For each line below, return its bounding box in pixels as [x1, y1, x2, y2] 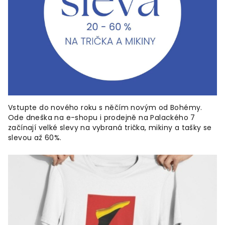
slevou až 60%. [8, 133, 62, 143]
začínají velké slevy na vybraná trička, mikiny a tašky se [8, 123, 212, 133]
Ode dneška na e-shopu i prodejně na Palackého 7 [8, 113, 195, 123]
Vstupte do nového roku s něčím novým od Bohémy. [8, 102, 202, 113]
